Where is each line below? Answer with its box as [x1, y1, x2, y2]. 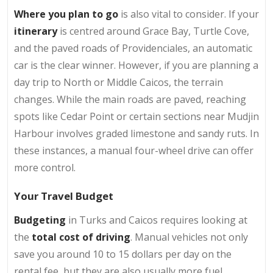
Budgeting [14, 213, 66, 227]
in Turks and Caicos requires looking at [66, 213, 247, 227]
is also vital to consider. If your [118, 7, 259, 21]
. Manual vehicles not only [130, 230, 248, 244]
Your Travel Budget [14, 189, 113, 204]
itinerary [14, 24, 57, 38]
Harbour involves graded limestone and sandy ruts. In [14, 126, 259, 140]
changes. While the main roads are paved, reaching [14, 92, 246, 106]
